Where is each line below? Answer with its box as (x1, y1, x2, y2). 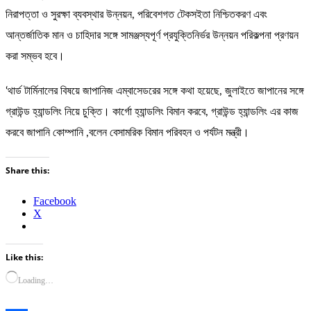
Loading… (18, 276, 53, 285)
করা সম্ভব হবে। (6, 51, 65, 62)
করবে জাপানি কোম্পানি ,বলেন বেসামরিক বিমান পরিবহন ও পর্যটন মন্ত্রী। (6, 127, 249, 138)
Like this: (6, 251, 43, 263)
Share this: (6, 165, 49, 176)
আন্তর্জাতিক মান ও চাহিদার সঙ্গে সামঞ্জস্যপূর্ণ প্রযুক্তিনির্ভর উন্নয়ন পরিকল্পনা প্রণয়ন (6, 30, 299, 41)
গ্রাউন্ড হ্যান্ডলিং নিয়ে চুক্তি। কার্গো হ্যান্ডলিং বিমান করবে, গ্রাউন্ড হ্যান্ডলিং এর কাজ (6, 106, 299, 117)
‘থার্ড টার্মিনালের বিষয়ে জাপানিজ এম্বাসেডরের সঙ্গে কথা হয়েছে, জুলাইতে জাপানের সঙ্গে (6, 85, 304, 96)
